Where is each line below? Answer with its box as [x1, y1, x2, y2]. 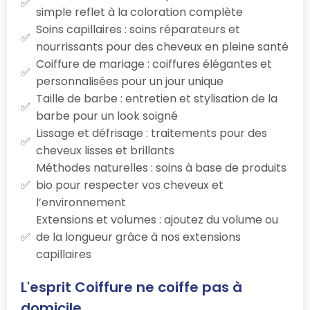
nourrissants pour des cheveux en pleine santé [36, 38, 289, 55]
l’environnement [36, 194, 126, 210]
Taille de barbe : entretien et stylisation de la [36, 90, 277, 107]
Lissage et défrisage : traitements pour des [36, 125, 267, 141]
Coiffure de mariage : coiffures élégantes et [36, 55, 272, 72]
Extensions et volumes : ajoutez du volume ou [36, 211, 278, 228]
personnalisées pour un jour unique [36, 73, 224, 89]
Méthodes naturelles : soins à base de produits [36, 159, 286, 176]
